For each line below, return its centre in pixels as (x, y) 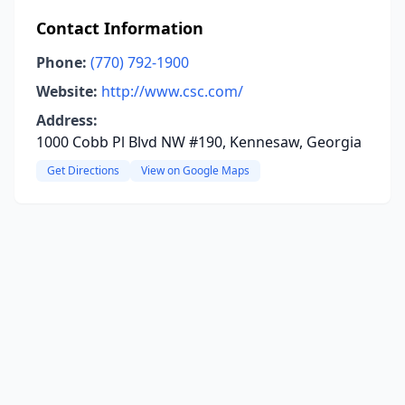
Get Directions (83, 170)
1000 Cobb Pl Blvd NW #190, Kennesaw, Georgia (199, 142)
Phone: (61, 62)
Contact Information (120, 28)
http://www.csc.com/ (172, 91)
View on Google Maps (195, 170)
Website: (67, 91)
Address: (67, 120)
